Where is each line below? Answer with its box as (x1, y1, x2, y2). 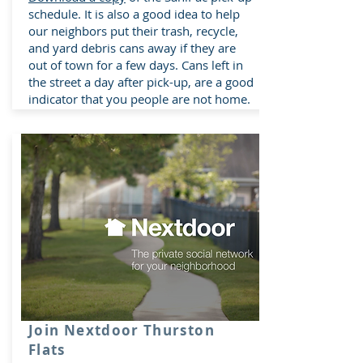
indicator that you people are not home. (28, 90, 254, 107)
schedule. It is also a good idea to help (28, 5, 240, 22)
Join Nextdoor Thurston (28, 320, 215, 340)
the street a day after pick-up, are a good (28, 73, 254, 90)
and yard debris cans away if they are (28, 39, 236, 56)
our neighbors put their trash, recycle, (28, 22, 238, 39)
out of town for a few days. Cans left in (28, 56, 243, 73)
